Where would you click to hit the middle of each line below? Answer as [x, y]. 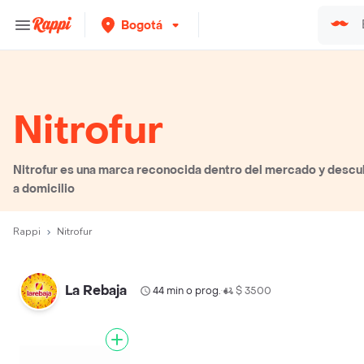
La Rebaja [96, 290]
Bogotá [142, 25]
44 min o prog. [187, 291]
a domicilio [44, 189]
